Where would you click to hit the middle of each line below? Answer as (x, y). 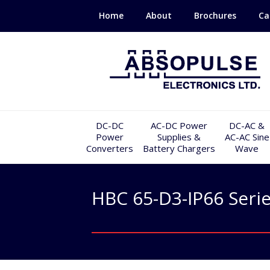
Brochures (215, 15)
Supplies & (179, 137)
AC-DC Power (179, 125)
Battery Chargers (179, 148)
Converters (109, 148)
